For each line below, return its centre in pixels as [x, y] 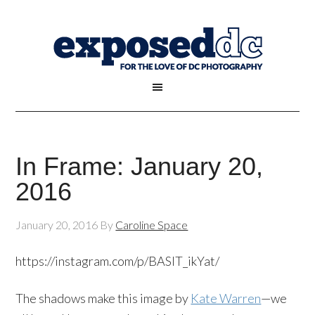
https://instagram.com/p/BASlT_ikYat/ [118, 261]
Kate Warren [226, 298]
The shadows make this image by [103, 298]
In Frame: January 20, [140, 166]
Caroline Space [152, 225]
